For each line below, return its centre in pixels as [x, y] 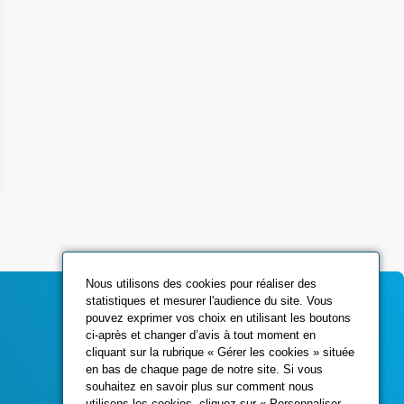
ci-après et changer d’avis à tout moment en [201, 335]
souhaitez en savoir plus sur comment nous [200, 387]
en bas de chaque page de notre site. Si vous [205, 370]
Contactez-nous [280, 347]
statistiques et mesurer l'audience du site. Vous [210, 301]
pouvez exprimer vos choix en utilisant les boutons [219, 318]
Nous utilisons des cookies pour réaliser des [202, 284]
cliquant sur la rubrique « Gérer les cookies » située [220, 353]
